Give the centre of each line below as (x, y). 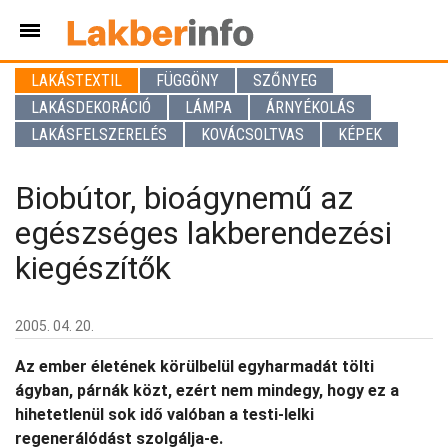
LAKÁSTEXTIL (76, 80)
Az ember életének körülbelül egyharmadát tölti (194, 366)
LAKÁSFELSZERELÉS (99, 134)
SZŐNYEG (285, 80)
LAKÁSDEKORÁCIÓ (91, 107)
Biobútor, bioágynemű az (184, 198)
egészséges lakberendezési (203, 233)
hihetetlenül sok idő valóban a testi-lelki (164, 414)
